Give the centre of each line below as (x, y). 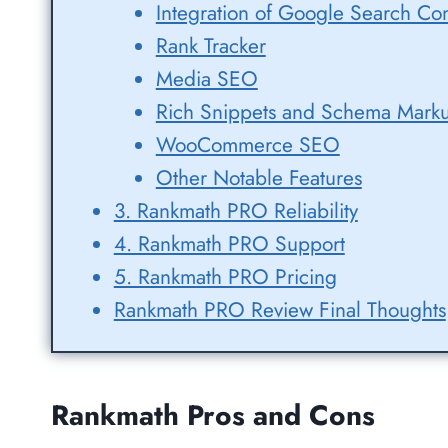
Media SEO (206, 79)
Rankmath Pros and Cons (213, 416)
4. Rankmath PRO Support (229, 244)
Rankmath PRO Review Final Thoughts (279, 310)
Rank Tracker (210, 46)
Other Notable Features (258, 178)
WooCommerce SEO (247, 145)
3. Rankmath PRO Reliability (235, 211)
